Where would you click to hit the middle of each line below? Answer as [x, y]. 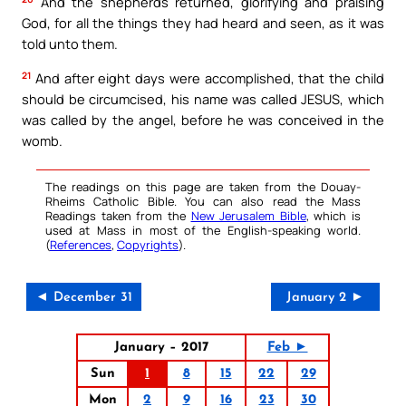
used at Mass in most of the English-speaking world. [203, 230]
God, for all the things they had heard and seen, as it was [203, 23]
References [81, 244]
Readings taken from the [118, 215]
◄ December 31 [84, 297]
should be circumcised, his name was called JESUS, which [203, 98]
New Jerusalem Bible [248, 215]
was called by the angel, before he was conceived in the [203, 119]
